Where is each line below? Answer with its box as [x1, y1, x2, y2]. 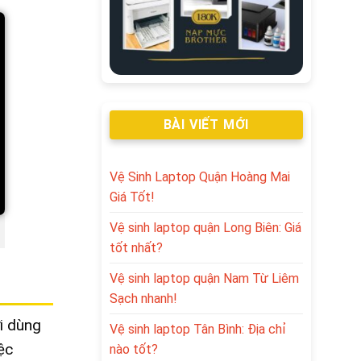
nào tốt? [110, 341, 158, 357]
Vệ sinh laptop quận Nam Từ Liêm [110, 270, 299, 286]
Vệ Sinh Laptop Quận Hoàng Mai [110, 168, 290, 185]
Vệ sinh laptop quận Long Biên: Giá [110, 219, 301, 235]
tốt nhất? [110, 239, 163, 255]
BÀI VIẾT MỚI [163, 117, 250, 133]
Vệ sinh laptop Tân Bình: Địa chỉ [110, 321, 286, 337]
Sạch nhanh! [110, 290, 177, 306]
